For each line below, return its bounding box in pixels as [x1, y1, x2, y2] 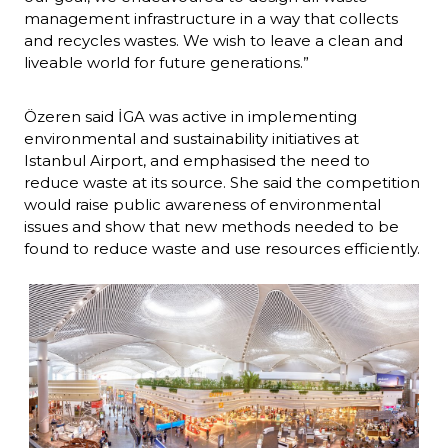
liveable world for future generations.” [24, 53, 309, 73]
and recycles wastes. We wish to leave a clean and [24, 31, 403, 51]
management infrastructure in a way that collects [24, 9, 398, 29]
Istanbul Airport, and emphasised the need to [24, 151, 370, 171]
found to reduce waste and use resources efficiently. [24, 239, 420, 259]
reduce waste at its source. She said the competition [24, 173, 420, 193]
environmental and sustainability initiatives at [24, 129, 359, 149]
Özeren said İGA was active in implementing [24, 107, 357, 127]
